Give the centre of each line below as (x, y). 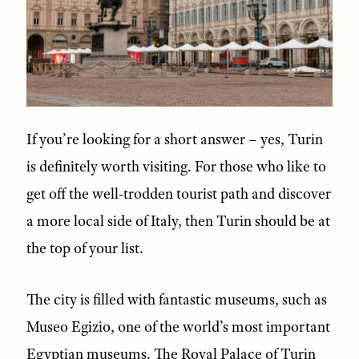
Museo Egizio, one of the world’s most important (178, 327)
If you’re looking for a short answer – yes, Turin (174, 139)
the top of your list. (85, 248)
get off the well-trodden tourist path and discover (178, 194)
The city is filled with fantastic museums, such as (176, 299)
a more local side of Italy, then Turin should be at (178, 221)
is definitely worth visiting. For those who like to (176, 166)
